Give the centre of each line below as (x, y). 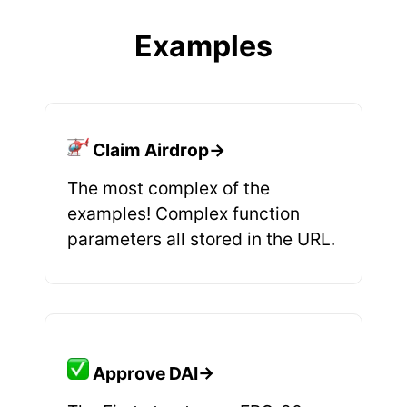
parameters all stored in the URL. (201, 239)
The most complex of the (169, 188)
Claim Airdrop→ (159, 150)
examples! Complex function (184, 213)
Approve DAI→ (154, 373)
